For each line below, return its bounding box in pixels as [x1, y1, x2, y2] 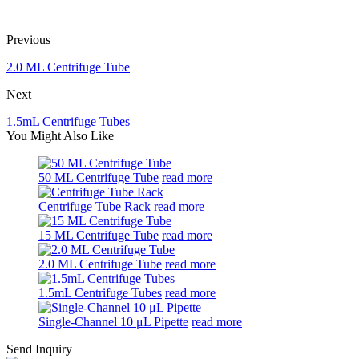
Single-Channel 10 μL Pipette [38, 315, 188, 329]
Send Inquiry [6, 342, 72, 357]
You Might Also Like [6, 129, 114, 143]
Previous [6, 33, 50, 47]
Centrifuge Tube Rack [38, 200, 151, 214]
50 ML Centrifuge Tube [38, 171, 159, 185]
